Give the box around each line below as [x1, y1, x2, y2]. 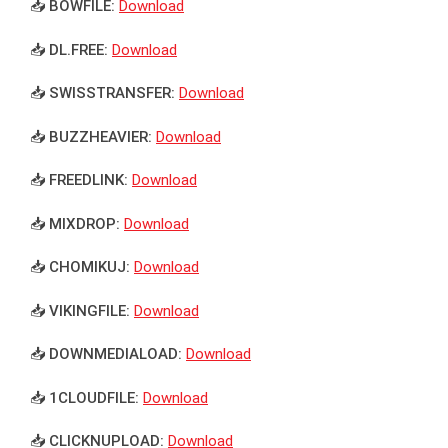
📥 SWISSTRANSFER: [30, 84, 175, 103]
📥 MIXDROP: [30, 214, 120, 233]
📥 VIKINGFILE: [30, 301, 130, 320]
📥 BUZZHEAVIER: [30, 127, 152, 146]
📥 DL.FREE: [30, 40, 108, 59]
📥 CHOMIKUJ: [30, 258, 130, 277]
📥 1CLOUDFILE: [30, 388, 139, 407]
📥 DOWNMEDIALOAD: [30, 345, 182, 364]
